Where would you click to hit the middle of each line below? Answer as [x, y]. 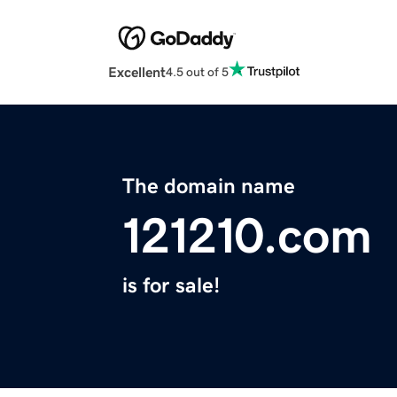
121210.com [247, 236]
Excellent [137, 72]
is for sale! [171, 286]
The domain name [209, 187]
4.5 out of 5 [197, 71]
